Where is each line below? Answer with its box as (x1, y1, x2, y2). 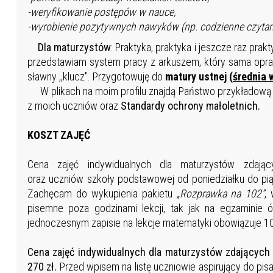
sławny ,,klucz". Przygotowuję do (27, 70, 165, 83)
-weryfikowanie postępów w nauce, (27, 5, 175, 19)
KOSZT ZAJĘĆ (27, 129, 90, 142)
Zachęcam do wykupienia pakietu (27, 187, 172, 200)
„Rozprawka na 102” (172, 187, 265, 200)
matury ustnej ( (165, 70, 233, 83)
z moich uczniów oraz (27, 99, 121, 113)
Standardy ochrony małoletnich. (120, 99, 263, 113)
